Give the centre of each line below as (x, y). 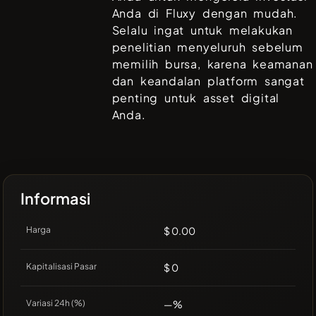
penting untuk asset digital (196, 98)
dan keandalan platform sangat (208, 81)
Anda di (139, 13)
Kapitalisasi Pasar (61, 267)
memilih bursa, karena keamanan (212, 64)
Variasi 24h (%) (56, 303)
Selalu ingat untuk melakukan (202, 30)
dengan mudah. (247, 13)
